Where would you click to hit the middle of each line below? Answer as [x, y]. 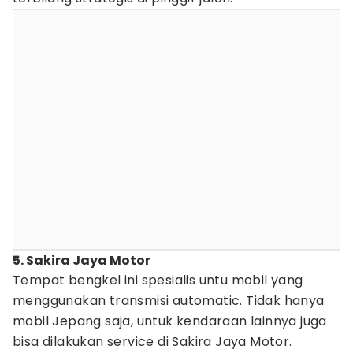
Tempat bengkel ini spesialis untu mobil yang [158, 280]
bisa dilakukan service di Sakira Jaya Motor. [152, 342]
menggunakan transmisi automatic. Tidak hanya [169, 301]
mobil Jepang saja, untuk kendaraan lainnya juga [170, 321]
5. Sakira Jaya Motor [82, 260]
